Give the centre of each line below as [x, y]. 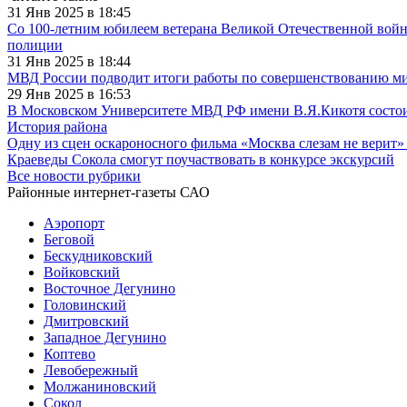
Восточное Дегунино [109, 288]
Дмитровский [86, 321]
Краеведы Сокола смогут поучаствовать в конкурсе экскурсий [201, 159]
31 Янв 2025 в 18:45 [69, 12]
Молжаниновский [100, 386]
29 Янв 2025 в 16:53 [69, 94]
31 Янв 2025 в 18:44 [69, 61]
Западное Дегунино [105, 337]
